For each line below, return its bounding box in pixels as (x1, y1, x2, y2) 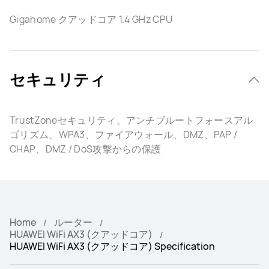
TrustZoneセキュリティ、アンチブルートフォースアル (10, 113, 253, 127)
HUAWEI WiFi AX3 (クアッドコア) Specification (10, 240, 215, 253)
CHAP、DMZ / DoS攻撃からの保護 (10, 142, 162, 156)
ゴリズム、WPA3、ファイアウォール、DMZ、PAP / (10, 128, 238, 142)
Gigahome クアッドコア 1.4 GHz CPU (10, 13, 173, 26)
